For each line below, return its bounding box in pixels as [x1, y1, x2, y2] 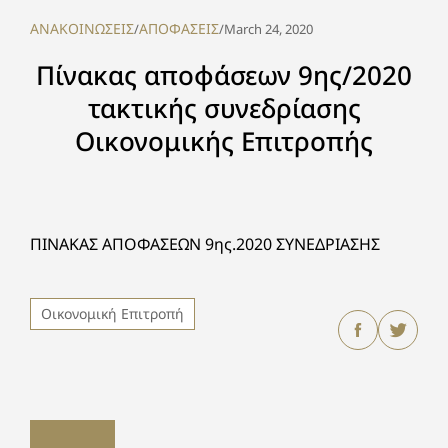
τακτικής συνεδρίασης [87, 90, 361, 126]
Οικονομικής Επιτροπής [75, 123, 373, 159]
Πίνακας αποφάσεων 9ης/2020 [36, 57, 412, 93]
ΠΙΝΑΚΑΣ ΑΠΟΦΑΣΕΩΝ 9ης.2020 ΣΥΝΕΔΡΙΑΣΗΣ [30, 233, 380, 255]
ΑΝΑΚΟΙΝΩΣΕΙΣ [30, 19, 134, 38]
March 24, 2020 [224, 20, 313, 38]
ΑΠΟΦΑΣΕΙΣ [139, 19, 219, 38]
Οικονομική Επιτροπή [41, 304, 184, 323]
